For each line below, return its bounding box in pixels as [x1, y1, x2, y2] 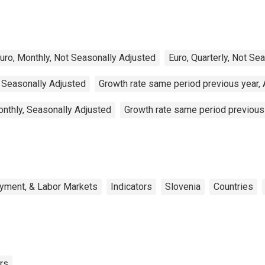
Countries [214, 180, 253, 192]
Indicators [111, 180, 152, 192]
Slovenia [165, 180, 201, 192]
